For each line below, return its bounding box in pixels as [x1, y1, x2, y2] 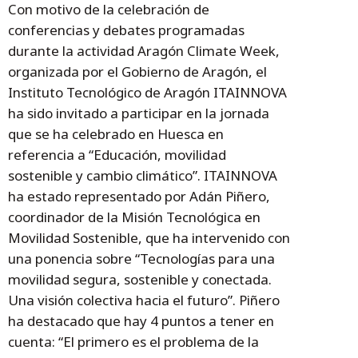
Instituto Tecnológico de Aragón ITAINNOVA [8, 83, 287, 102]
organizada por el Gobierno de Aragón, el [8, 62, 267, 82]
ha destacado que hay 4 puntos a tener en [8, 312, 274, 331]
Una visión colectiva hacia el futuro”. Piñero [8, 291, 280, 310]
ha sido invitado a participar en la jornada [8, 104, 269, 123]
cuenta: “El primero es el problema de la [8, 332, 259, 352]
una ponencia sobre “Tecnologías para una [8, 249, 275, 268]
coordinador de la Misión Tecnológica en [8, 208, 261, 227]
